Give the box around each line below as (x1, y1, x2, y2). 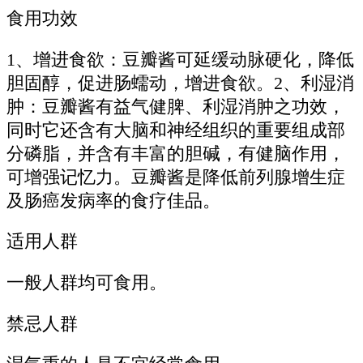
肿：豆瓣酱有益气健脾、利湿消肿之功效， (6, 96, 345, 117)
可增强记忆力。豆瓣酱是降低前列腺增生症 (6, 167, 345, 187)
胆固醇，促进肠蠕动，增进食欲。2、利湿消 (6, 73, 354, 93)
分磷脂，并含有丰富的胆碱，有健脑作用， (6, 143, 345, 164)
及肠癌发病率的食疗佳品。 (6, 190, 220, 211)
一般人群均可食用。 (6, 273, 167, 293)
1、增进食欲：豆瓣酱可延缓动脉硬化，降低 (6, 49, 354, 70)
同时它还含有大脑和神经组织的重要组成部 (6, 120, 345, 140)
